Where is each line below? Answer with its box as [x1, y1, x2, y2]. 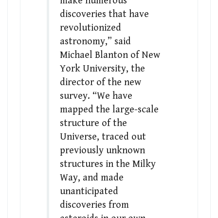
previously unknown [59, 145, 145, 156]
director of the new [59, 76, 141, 88]
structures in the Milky [59, 158, 156, 170]
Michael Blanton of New [59, 49, 160, 61]
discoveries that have [59, 8, 149, 20]
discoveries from [59, 199, 129, 211]
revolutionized [59, 22, 121, 34]
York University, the [59, 63, 145, 74]
